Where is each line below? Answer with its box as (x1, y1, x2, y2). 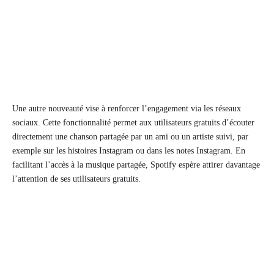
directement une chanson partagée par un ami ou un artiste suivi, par (12, 132, 248, 142)
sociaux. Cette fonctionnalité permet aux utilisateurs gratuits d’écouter (12, 118, 254, 128)
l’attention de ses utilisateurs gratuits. (12, 174, 141, 184)
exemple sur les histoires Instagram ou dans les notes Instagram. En (12, 146, 245, 156)
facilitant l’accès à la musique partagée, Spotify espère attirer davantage (12, 160, 260, 170)
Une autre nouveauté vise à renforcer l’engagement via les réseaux (12, 104, 241, 114)
